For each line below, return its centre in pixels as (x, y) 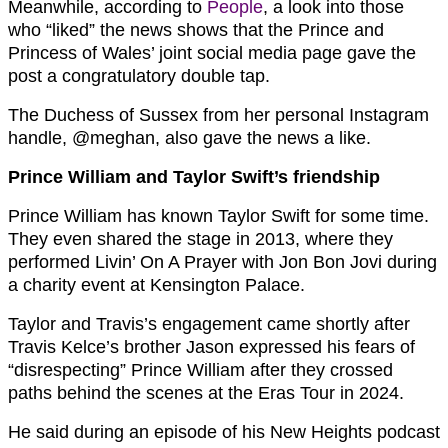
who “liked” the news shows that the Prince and (196, 30)
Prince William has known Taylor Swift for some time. (218, 216)
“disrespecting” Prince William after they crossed (200, 370)
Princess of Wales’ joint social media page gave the (212, 53)
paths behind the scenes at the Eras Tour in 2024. (206, 393)
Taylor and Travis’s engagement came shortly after (209, 324)
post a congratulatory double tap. (139, 76)
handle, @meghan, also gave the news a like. (189, 138)
